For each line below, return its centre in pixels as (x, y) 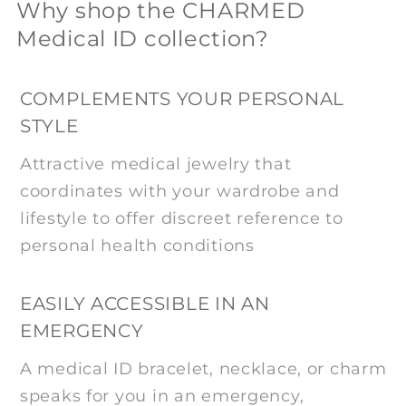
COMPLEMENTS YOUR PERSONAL (182, 99)
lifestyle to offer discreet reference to (182, 219)
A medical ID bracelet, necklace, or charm (203, 369)
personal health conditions (137, 246)
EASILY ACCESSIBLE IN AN (145, 304)
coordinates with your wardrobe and (180, 192)
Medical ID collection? (143, 39)
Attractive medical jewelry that (156, 164)
